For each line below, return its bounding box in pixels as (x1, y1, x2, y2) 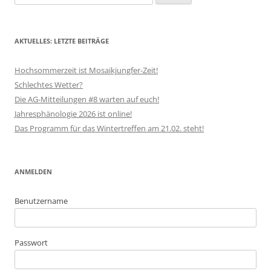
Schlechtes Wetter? (15, 79, 83, 90)
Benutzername (15, 195, 68, 206)
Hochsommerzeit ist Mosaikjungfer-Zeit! (15, 65, 158, 76)
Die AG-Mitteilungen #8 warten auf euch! (15, 94, 159, 105)
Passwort (15, 237, 48, 248)
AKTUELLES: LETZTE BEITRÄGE (15, 36, 109, 45)
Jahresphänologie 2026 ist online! (15, 108, 132, 119)
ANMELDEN (15, 167, 52, 176)
